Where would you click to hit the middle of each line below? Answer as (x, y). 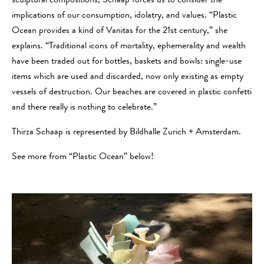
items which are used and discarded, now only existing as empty (128, 77)
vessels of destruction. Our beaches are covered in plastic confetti (132, 93)
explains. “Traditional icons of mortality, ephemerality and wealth (129, 47)
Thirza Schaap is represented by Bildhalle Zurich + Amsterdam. (126, 133)
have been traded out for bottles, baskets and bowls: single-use (127, 62)
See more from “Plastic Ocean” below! (83, 158)
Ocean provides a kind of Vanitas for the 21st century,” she (120, 32)
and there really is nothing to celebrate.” (84, 108)
